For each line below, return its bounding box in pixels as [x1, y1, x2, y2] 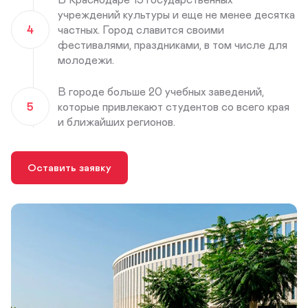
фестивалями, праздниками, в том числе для [58, 38, 287, 51]
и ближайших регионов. [58, 115, 175, 128]
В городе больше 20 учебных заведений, [58, 85, 264, 98]
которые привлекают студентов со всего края [58, 100, 289, 113]
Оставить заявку [27, 161, 111, 173]
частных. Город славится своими [58, 23, 224, 36]
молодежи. [58, 53, 114, 66]
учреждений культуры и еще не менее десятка [58, 8, 295, 21]
